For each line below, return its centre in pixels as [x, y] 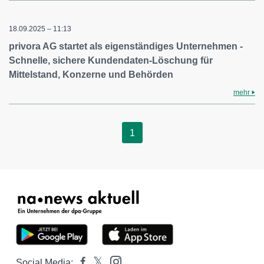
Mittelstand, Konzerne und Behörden [91, 75]
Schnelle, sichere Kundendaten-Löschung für [111, 60]
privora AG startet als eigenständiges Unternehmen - [126, 46]
